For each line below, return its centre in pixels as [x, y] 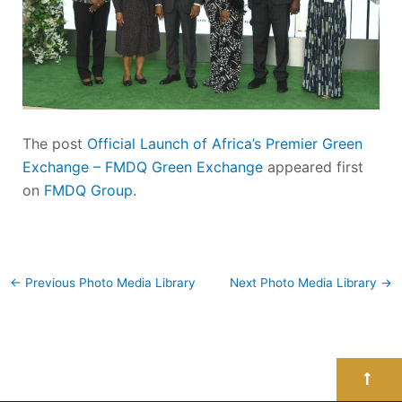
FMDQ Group [88, 191]
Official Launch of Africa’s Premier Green [224, 144]
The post [54, 144]
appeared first [313, 167]
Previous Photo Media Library [108, 282]
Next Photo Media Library [306, 282]
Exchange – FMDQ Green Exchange [142, 167]
